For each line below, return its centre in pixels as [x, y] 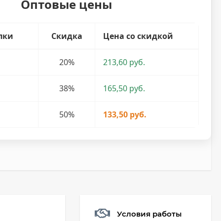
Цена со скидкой [138, 36]
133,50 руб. [125, 114]
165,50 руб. [124, 88]
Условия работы [149, 214]
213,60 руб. [124, 62]
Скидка [67, 36]
